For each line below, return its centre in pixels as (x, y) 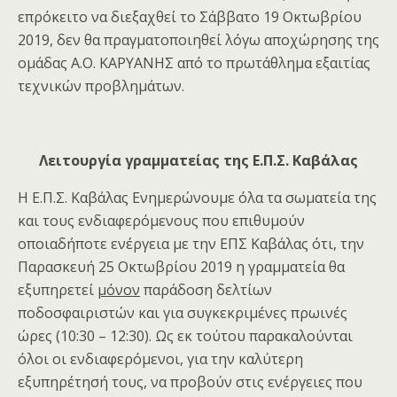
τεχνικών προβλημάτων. (101, 86)
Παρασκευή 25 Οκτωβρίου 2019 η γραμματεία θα (181, 266)
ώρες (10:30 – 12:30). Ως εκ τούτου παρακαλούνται (185, 335)
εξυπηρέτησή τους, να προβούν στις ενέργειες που (190, 381)
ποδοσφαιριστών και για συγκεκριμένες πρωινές (183, 312)
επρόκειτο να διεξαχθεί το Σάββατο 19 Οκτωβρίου (190, 16)
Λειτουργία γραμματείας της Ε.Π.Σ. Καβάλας (198, 160)
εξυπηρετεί (58, 289)
